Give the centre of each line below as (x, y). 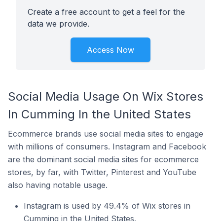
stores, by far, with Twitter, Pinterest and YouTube (102, 172)
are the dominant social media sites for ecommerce (103, 159)
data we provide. (58, 24)
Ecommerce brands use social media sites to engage (106, 134)
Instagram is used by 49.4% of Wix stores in (107, 206)
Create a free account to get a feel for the (106, 12)
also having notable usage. (58, 185)
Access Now (110, 50)
